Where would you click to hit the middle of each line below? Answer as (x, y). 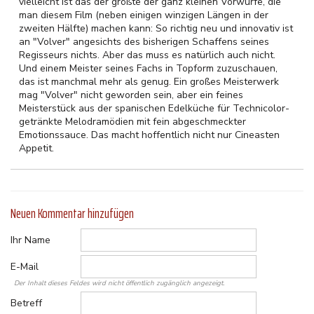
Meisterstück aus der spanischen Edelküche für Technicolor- (154, 108)
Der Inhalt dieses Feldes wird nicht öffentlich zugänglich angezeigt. (119, 283)
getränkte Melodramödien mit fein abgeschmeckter (132, 122)
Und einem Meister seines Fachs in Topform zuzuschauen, (148, 68)
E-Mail (25, 267)
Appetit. (36, 148)
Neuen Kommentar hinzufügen (72, 213)
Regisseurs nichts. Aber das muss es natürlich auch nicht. (147, 55)
